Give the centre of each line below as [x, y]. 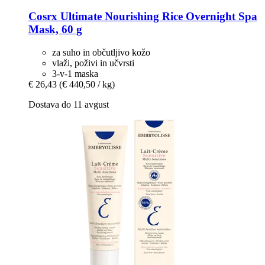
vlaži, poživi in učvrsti [93, 63]
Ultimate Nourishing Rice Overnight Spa [157, 17]
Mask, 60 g [55, 30]
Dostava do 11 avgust [69, 104]
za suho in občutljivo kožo [101, 52]
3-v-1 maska [75, 73]
